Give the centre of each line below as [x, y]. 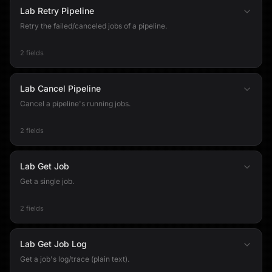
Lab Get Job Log [53, 244]
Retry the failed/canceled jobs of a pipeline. [93, 26]
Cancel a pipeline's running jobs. [75, 104]
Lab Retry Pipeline [57, 11]
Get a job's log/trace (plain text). [75, 259]
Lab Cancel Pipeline [60, 88]
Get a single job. [47, 181]
